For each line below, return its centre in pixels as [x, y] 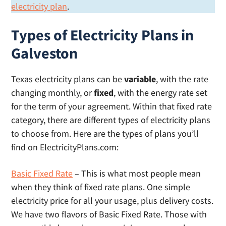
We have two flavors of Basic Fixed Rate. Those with [109, 214]
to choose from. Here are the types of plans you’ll [105, 133]
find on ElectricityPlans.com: [65, 147]
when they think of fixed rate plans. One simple [101, 187]
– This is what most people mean [137, 173]
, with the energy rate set [161, 93]
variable [140, 79]
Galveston [45, 53]
